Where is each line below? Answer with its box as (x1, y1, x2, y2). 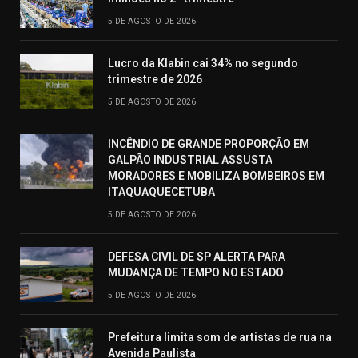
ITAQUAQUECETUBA (108, 185, 215, 199)
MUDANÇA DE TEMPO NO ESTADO (108, 266, 284, 280)
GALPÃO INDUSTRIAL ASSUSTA (108, 153, 272, 167)
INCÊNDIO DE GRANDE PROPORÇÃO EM (108, 137, 309, 151)
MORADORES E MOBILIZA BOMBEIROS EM (108, 169, 324, 183)
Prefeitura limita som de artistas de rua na (108, 331, 332, 344)
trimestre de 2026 (108, 73, 202, 86)
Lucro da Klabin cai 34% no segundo (108, 57, 298, 70)
